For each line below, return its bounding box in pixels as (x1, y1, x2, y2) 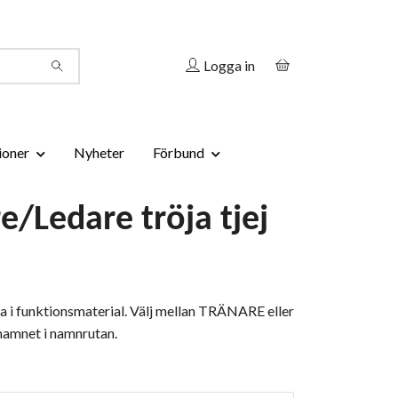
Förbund (152, 144, 204, 161)
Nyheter (73, 144, 124, 161)
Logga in (203, 56, 255, 74)
